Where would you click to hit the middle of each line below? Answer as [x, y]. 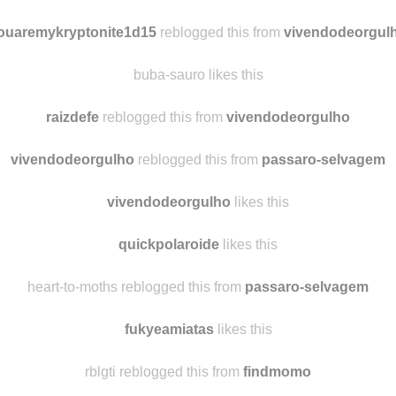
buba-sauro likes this [198, 145]
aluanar [108, 18]
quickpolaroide [169, 315]
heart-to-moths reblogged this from [136, 357]
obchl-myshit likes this [198, 60]
